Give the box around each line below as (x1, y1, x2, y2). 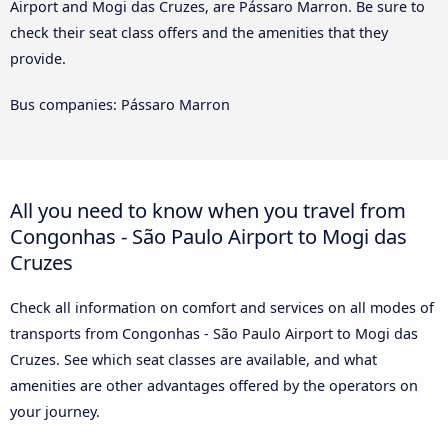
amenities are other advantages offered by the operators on (10, 375, 418, 395)
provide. (10, 48, 66, 68)
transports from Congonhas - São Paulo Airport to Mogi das (10, 323, 418, 343)
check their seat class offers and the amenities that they (10, 22, 388, 42)
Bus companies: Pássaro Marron (10, 94, 230, 114)
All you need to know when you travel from (10, 195, 406, 224)
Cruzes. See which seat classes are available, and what (10, 349, 377, 369)
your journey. (10, 401, 100, 421)
